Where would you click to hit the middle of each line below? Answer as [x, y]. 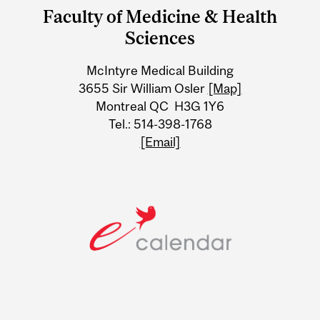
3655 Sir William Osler [143, 88]
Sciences [160, 37]
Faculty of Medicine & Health [160, 16]
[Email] [160, 141]
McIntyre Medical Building [160, 70]
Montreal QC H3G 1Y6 [160, 106]
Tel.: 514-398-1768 [160, 124]
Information [76, 61]
